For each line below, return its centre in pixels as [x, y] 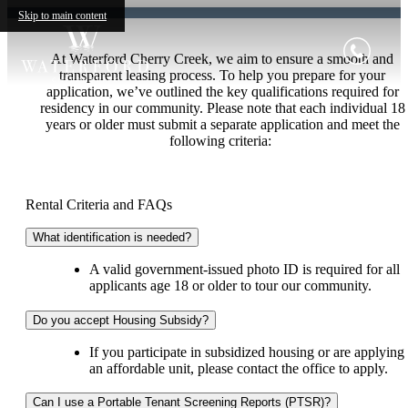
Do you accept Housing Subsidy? [121, 320]
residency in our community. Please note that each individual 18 [222, 108]
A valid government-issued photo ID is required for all [245, 269]
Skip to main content [62, 15]
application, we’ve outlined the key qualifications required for [222, 92]
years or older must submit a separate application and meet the [222, 124]
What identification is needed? [112, 237]
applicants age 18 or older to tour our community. [230, 286]
